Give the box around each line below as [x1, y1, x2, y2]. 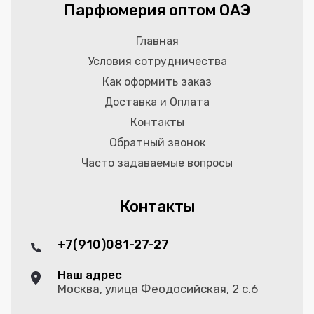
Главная [135, 34, 179, 48]
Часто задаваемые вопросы [81, 156, 233, 170]
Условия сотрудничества [87, 55, 227, 69]
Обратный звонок [109, 136, 205, 150]
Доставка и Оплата [104, 95, 210, 109]
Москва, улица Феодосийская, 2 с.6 [57, 282, 258, 296]
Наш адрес [57, 268, 122, 282]
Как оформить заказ [102, 75, 212, 89]
